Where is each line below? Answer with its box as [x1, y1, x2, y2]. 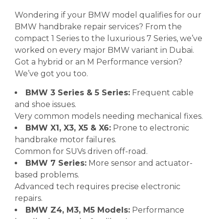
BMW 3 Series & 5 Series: [25, 88, 130, 97]
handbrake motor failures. [15, 135, 116, 144]
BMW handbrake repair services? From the [15, 22, 182, 31]
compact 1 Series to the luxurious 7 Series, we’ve [15, 34, 202, 43]
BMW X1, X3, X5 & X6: [25, 123, 111, 132]
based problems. [15, 170, 79, 179]
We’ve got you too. [15, 69, 88, 78]
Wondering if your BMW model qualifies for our [15, 10, 201, 20]
